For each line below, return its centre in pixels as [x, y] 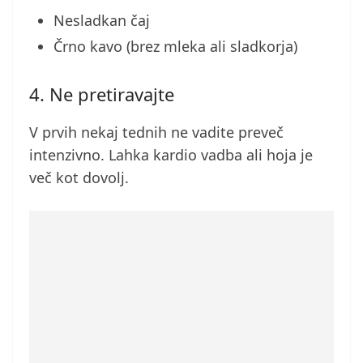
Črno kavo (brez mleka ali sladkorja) [175, 46]
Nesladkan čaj [102, 20]
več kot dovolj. [79, 177]
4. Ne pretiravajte [102, 94]
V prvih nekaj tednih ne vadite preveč [156, 132]
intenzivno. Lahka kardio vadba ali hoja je [171, 154]
